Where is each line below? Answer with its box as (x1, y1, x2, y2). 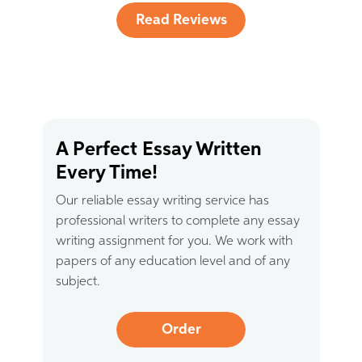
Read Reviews (135, 13, 227, 27)
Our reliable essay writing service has (55, 195, 269, 208)
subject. (55, 276, 100, 288)
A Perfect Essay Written (55, 140, 262, 159)
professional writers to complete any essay (55, 215, 300, 228)
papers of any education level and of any (55, 255, 290, 268)
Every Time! (55, 163, 158, 183)
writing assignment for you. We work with (55, 235, 293, 248)
